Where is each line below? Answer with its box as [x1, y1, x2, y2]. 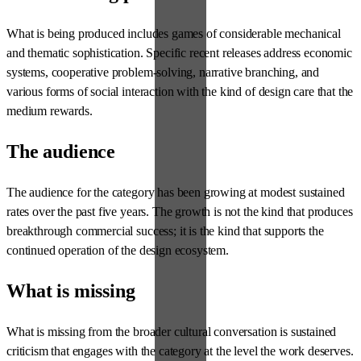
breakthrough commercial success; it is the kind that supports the [6, 224, 324, 239]
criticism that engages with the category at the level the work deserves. [6, 344, 354, 359]
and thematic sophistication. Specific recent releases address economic [6, 46, 352, 60]
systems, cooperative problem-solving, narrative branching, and [6, 65, 320, 80]
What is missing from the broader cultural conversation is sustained [6, 325, 337, 339]
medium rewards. [6, 104, 93, 118]
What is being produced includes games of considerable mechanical [6, 27, 341, 41]
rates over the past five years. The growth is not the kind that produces [6, 205, 353, 219]
